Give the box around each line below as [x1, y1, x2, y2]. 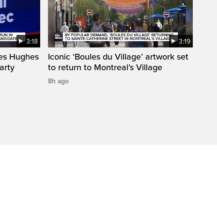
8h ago [48, 77, 69, 85]
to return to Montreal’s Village [48, 62, 162, 73]
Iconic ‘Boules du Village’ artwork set [48, 51, 188, 62]
